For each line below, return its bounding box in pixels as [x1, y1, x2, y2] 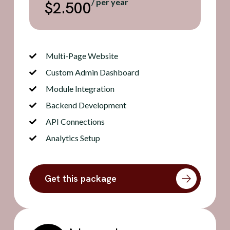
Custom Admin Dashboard [46, 67, 140, 78]
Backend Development [46, 100, 127, 110]
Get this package [44, 172, 117, 185]
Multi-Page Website [46, 51, 119, 61]
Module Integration [46, 84, 115, 94]
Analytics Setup [46, 133, 101, 143]
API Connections [46, 117, 105, 127]
